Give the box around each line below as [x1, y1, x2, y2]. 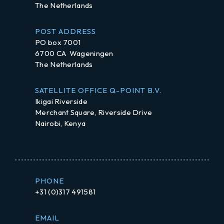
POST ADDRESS [35, 26, 96, 36]
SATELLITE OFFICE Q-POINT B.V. [35, 85, 161, 95]
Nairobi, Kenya [35, 118, 86, 128]
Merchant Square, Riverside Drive [35, 107, 152, 117]
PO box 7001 [35, 37, 81, 47]
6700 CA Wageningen [35, 48, 113, 58]
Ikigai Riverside [35, 96, 87, 106]
